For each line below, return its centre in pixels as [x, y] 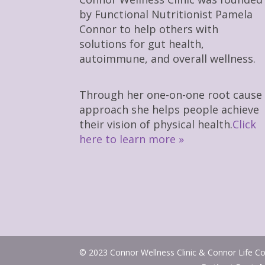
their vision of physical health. [156, 125]
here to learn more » [132, 139]
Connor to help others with [149, 29]
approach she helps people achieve [169, 110]
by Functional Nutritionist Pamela [166, 14]
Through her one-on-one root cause [171, 95]
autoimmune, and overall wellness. [168, 59]
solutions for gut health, [142, 44]
